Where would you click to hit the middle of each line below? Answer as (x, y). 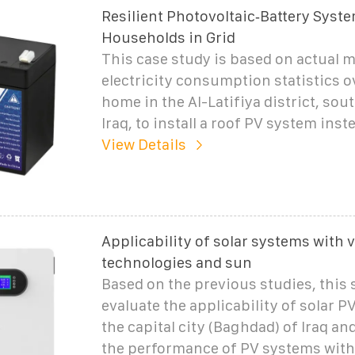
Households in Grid (168, 37)
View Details (143, 144)
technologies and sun (176, 262)
